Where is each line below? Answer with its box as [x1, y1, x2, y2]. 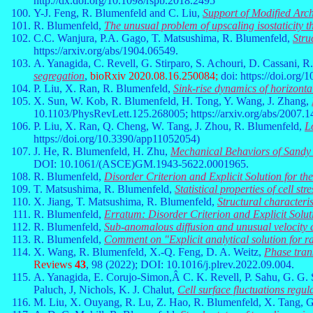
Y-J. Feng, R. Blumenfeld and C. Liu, [34, 7, 203, 19]
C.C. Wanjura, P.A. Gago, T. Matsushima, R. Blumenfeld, [34, 32, 293, 44]
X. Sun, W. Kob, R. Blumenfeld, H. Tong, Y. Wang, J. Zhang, [34, 95, 312, 107]
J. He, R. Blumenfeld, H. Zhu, [34, 145, 170, 157]
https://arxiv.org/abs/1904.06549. [34, 45, 178, 57]
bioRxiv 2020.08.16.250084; [87, 70, 221, 82]
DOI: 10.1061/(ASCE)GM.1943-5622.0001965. [34, 158, 249, 170]
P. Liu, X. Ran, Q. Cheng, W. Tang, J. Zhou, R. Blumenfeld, [34, 120, 305, 132]
